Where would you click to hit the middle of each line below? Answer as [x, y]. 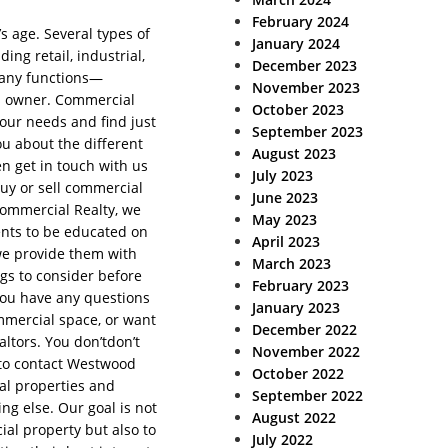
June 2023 [285, 197]
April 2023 [286, 241]
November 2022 [306, 351]
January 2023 [296, 307]
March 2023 [291, 263]
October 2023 [298, 109]
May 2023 [284, 219]
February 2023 [300, 285]
